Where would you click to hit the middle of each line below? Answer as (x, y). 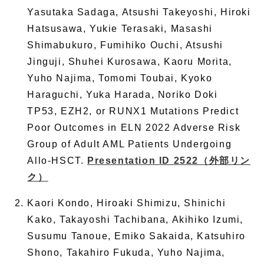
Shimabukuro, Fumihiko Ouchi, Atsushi (125, 45)
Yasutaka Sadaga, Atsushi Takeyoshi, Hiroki (139, 12)
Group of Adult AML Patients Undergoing (130, 144)
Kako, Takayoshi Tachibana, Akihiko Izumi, (135, 220)
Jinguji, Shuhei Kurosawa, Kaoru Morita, (130, 62)
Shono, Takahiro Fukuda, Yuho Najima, (126, 253)
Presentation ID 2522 (143, 161)
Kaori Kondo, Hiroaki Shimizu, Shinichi (127, 203)
